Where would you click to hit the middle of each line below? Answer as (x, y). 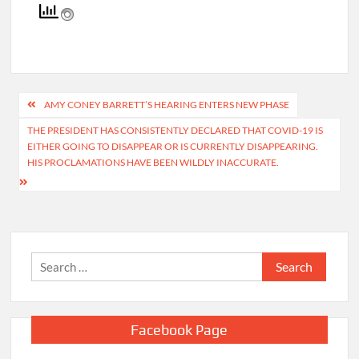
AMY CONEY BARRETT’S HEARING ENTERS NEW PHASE (167, 147)
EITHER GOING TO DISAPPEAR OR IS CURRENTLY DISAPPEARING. (173, 189)
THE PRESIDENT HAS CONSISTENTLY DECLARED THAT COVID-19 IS (175, 173)
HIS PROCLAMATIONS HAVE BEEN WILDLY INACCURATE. (153, 205)
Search (280, 304)
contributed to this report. (104, 18)
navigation (66, 174)
